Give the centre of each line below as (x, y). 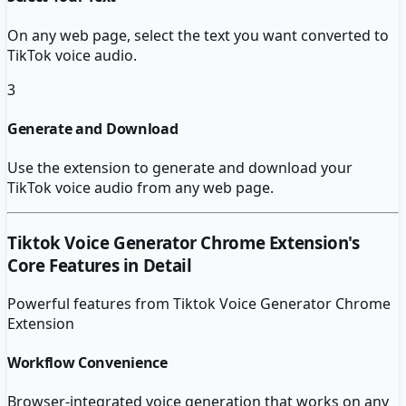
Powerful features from (90, 303)
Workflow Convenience (87, 363)
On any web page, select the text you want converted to (198, 35)
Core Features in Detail (100, 266)
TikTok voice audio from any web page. (140, 188)
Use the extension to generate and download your (180, 168)
